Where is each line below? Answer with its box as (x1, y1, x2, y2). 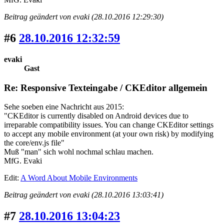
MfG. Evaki (4, 156, 42, 165)
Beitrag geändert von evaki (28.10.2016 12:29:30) (4, 12, 163, 21)
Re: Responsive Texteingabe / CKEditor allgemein (4, 82, 207, 93)
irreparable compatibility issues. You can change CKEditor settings (4, 120, 213, 129)
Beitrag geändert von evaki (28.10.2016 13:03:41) (4, 190, 163, 199)
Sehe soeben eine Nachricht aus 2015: (4, 102, 124, 111)
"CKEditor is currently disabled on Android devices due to (4, 111, 188, 120)
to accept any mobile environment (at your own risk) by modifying (4, 129, 213, 138)
